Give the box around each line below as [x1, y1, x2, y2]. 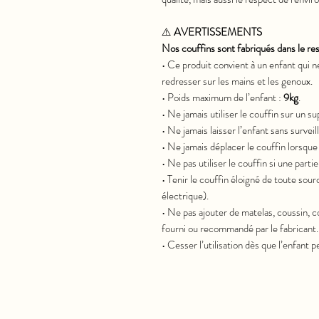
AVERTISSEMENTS [174, 24, 262, 41]
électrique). [162, 188, 209, 204]
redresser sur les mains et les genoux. [162, 73, 313, 90]
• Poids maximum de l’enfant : [162, 90, 283, 106]
